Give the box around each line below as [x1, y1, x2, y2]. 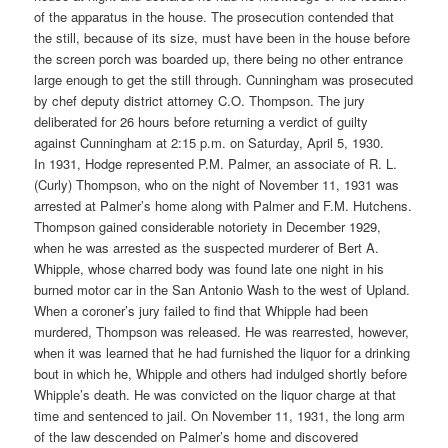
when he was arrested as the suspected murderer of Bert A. [34, 238, 380, 258]
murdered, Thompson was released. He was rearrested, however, [34, 322, 410, 342]
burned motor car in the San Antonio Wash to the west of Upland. [34, 280, 411, 300]
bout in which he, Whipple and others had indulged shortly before [34, 364, 408, 384]
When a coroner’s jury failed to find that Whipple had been [34, 301, 369, 321]
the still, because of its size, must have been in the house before [34, 28, 411, 48]
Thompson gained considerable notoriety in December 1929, [34, 217, 382, 237]
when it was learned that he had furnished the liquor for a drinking [34, 343, 411, 363]
